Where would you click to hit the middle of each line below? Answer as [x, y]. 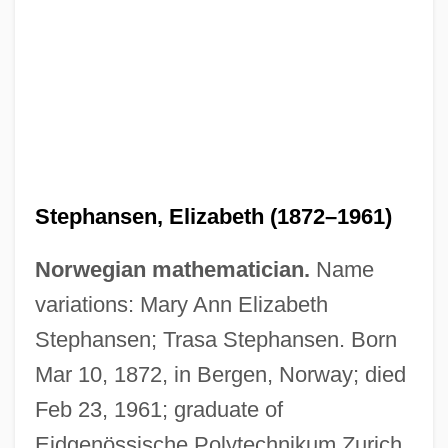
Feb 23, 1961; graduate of [158, 409]
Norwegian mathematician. [172, 269]
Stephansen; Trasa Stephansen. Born [215, 339]
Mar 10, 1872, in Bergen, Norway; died [220, 374]
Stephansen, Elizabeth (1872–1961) [213, 216]
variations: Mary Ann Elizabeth [181, 304]
